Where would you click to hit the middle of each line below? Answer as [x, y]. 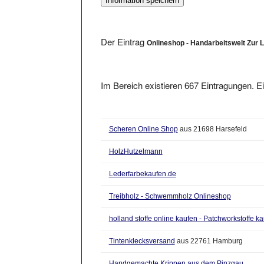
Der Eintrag [124, 31]
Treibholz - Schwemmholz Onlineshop [170, 185]
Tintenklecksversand [142, 230]
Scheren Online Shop [143, 118]
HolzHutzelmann [136, 141]
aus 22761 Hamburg [209, 230]
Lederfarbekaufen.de [142, 163]
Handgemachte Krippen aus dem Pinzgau [176, 253]
